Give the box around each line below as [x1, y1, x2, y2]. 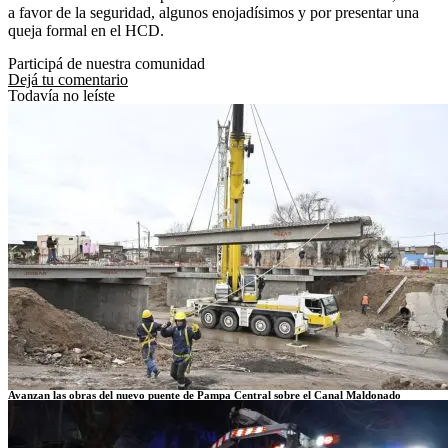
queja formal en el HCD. [8, 21, 164, 39]
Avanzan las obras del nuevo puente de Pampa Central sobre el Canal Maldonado [8, 388, 401, 401]
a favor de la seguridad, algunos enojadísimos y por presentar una [8, 3, 419, 21]
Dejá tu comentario [8, 70, 128, 88]
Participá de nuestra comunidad [8, 54, 205, 72]
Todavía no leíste [8, 86, 115, 104]
